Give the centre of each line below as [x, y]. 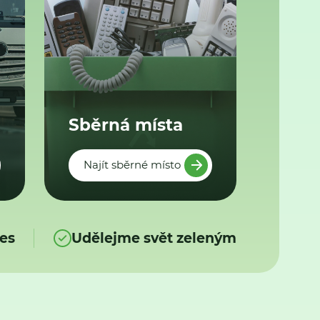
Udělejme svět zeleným [154, 239]
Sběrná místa [125, 124]
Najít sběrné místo [132, 165]
